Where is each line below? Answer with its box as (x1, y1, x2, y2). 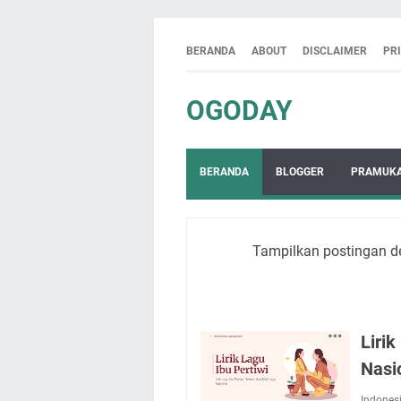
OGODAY (186, 95, 293, 126)
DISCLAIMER (303, 45, 367, 57)
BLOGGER (276, 166, 324, 178)
